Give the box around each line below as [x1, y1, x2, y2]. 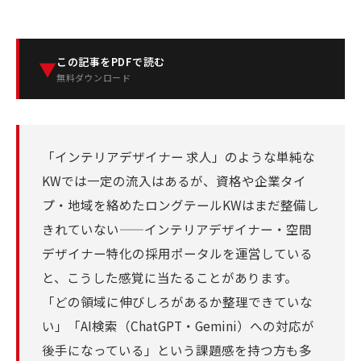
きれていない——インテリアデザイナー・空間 [42, 220, 312, 238]
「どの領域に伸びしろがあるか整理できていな [42, 293, 313, 310]
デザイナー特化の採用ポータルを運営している [42, 244, 313, 262]
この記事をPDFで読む [56, 54, 165, 69]
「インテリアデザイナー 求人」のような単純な [42, 147, 315, 165]
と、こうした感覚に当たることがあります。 [42, 268, 297, 286]
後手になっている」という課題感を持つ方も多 [42, 341, 312, 359]
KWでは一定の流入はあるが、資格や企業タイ [42, 172, 306, 189]
